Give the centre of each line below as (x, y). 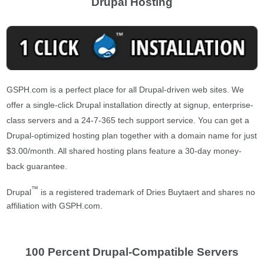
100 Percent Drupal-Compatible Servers (132, 252)
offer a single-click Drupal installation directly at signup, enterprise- (130, 105)
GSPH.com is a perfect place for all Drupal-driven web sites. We (126, 89)
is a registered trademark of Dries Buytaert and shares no (147, 192)
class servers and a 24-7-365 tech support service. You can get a (128, 120)
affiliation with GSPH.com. (55, 206)
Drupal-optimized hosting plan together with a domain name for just (132, 135)
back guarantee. (37, 166)
